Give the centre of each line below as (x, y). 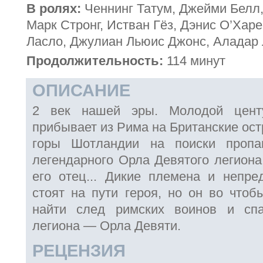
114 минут (194, 61)
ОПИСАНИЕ (81, 90)
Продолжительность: (95, 61)
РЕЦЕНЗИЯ (79, 251)
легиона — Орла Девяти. (107, 226)
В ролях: (54, 9)
